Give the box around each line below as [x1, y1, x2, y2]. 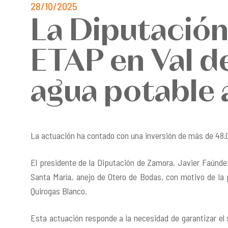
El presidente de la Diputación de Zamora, [31, 157, 178, 168]
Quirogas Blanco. [31, 185, 87, 196]
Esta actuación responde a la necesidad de [31, 212, 182, 223]
